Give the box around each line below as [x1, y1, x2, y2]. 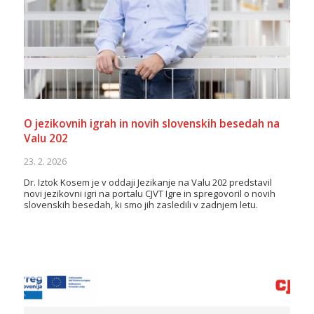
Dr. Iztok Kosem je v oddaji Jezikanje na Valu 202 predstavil [23, 176, 272, 189]
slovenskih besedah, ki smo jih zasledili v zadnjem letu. [23, 198, 258, 212]
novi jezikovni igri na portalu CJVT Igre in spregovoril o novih [23, 187, 275, 200]
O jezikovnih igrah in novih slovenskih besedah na [23, 116, 280, 132]
